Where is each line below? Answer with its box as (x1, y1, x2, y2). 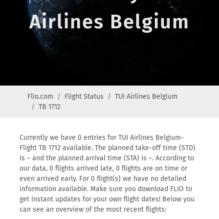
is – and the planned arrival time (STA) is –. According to (20, 154, 194, 162)
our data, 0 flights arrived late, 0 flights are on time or (20, 164, 187, 173)
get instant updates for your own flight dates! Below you (20, 195, 195, 203)
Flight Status (65, 92, 104, 101)
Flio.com (27, 92, 53, 101)
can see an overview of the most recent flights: (20, 205, 166, 214)
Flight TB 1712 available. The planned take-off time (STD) (20, 144, 196, 152)
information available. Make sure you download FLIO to (20, 185, 192, 193)
